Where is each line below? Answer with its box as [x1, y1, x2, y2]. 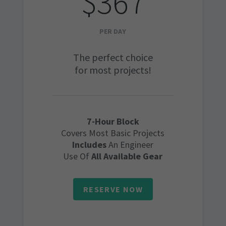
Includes [72, 138, 107, 150]
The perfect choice [73, 50, 153, 64]
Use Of [63, 150, 92, 162]
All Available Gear [91, 150, 163, 162]
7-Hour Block [86, 115, 139, 127]
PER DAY [99, 26, 127, 36]
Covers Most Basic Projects [61, 127, 165, 139]
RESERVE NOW [83, 184, 143, 194]
